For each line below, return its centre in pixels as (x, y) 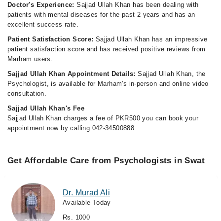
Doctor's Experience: (42, 5)
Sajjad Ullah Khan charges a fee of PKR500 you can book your (103, 118)
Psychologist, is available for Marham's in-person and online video (108, 84)
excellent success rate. (43, 24)
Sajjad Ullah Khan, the (172, 74)
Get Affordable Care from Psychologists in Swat (106, 161)
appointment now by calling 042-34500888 (71, 128)
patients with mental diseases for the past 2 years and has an (101, 15)
